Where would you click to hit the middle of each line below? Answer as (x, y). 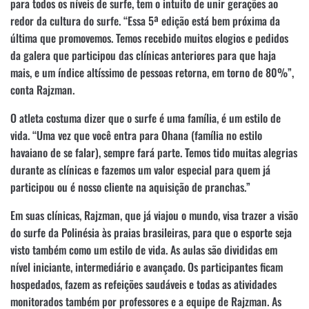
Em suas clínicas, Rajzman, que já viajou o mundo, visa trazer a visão (154, 215)
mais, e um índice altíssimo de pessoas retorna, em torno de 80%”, (152, 72)
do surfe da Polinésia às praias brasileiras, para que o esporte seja (151, 232)
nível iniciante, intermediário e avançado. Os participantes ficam (147, 267)
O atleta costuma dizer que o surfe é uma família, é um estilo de (146, 118)
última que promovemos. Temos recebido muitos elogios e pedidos (149, 38)
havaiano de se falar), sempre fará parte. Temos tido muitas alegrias (154, 152)
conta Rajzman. (42, 89)
